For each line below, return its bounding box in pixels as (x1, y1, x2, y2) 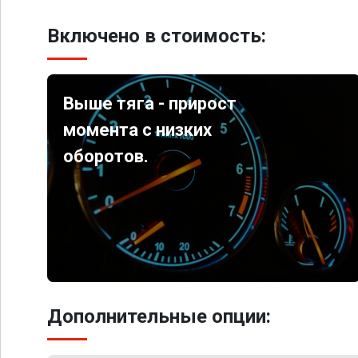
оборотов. (63, 146, 149, 166)
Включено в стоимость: (47, 25, 266, 47)
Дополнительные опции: (47, 305, 271, 328)
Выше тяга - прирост (63, 93, 237, 113)
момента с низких (63, 120, 213, 140)
